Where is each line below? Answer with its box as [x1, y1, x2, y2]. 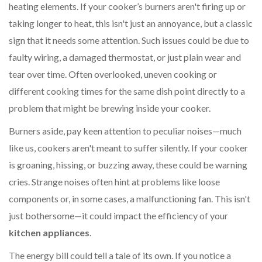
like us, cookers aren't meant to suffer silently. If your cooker [9, 142, 248, 154]
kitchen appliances [9, 227, 89, 239]
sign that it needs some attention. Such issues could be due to [9, 35, 249, 46]
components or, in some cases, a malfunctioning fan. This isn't [9, 193, 250, 205]
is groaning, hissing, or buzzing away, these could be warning [9, 159, 247, 171]
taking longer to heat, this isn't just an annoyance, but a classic [9, 18, 253, 29]
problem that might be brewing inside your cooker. [9, 102, 211, 114]
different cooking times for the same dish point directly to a [9, 85, 245, 97]
